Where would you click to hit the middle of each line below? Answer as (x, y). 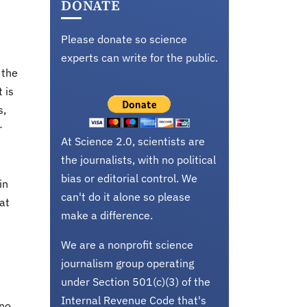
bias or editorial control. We (129, 178)
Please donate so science (124, 39)
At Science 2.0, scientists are (133, 141)
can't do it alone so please (126, 197)
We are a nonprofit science (127, 245)
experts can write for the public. (139, 58)
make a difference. (107, 215)
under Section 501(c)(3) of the (136, 282)
